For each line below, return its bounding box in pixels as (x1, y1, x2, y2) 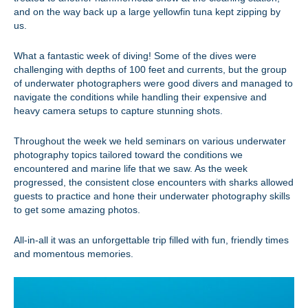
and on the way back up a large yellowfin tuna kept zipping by (14, 6, 280, 17)
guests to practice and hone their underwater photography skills (14, 190, 290, 201)
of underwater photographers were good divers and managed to (14, 78, 293, 89)
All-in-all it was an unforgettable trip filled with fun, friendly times (14, 234, 289, 245)
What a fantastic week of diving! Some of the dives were (14, 50, 256, 61)
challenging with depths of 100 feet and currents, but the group (14, 64, 287, 75)
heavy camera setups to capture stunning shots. (14, 105, 223, 116)
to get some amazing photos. (14, 204, 140, 215)
